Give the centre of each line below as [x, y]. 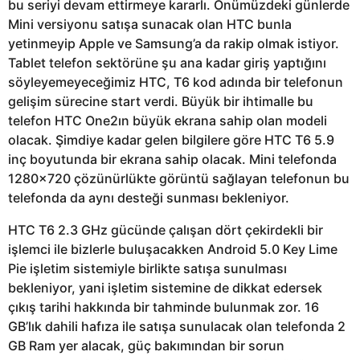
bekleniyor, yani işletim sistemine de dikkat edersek [165, 287]
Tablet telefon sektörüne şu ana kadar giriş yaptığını [167, 62]
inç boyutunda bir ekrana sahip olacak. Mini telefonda [172, 159]
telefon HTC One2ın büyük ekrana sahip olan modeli [168, 120]
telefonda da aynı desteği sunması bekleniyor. [149, 197]
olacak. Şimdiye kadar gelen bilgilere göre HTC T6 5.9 [171, 139]
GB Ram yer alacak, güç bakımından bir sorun [146, 345]
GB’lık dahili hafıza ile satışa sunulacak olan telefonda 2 [177, 326]
